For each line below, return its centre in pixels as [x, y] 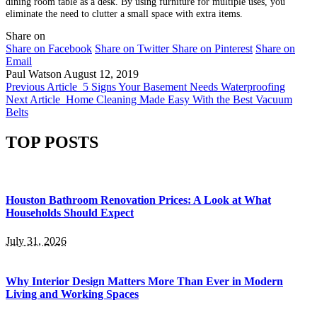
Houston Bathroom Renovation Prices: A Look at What [138, 200]
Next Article [33, 100]
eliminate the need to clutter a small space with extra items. [124, 13]
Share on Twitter [132, 49]
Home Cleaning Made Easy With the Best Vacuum [179, 100]
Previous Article [41, 87]
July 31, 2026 [36, 241]
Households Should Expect [70, 213]
